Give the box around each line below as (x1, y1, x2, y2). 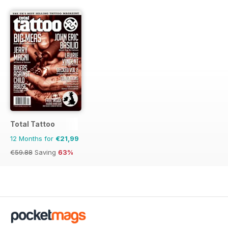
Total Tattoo (10, 119, 55, 128)
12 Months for (10, 134, 55, 142)
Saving (33, 148, 58, 156)
